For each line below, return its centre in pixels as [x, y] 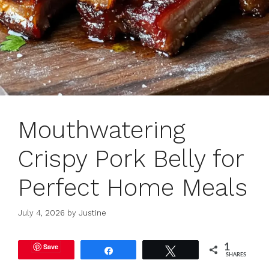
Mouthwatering [102, 130]
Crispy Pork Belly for [131, 159]
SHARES [236, 255]
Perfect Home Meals [133, 187]
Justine [92, 213]
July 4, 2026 [41, 213]
